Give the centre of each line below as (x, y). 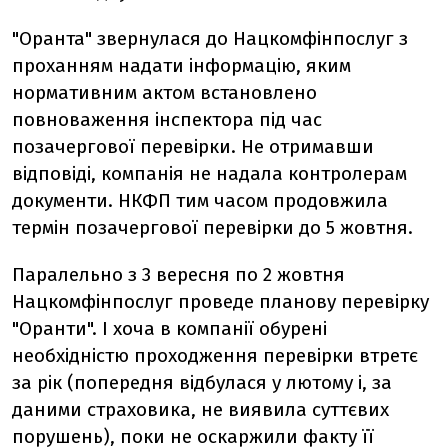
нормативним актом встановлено (164, 92)
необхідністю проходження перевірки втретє (215, 355)
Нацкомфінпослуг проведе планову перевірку (220, 301)
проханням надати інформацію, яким (181, 65)
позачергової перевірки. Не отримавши (193, 146)
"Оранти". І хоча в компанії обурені (169, 328)
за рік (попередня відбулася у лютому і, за (202, 382)
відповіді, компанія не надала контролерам (209, 173)
